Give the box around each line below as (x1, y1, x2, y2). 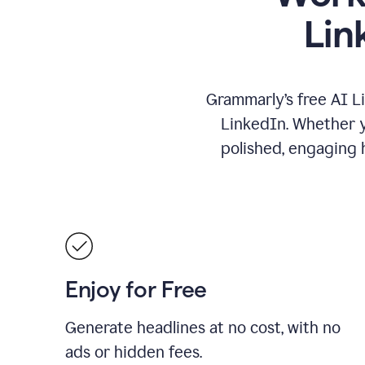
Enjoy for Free (65, 277, 208, 301)
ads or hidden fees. (65, 342, 202, 362)
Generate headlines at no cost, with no (65, 318, 341, 337)
